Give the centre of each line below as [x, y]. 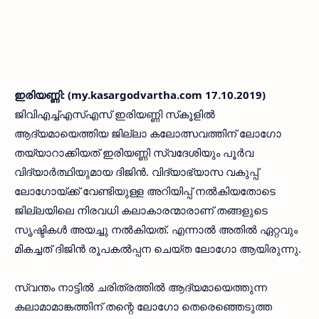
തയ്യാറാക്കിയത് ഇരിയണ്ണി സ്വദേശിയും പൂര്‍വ [134, 152]
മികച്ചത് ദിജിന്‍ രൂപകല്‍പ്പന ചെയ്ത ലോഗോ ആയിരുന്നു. [158, 249]
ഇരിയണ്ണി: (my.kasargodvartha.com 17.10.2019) [140, 95]
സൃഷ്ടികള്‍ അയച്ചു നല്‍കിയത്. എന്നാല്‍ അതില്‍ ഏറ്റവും [156, 229]
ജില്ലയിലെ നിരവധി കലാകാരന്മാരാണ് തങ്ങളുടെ [141, 210]
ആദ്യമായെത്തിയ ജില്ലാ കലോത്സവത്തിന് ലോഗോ [148, 133]
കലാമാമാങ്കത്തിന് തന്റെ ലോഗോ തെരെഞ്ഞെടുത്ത [143, 306]
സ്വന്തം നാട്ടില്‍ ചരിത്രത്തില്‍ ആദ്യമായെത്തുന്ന [141, 287]
